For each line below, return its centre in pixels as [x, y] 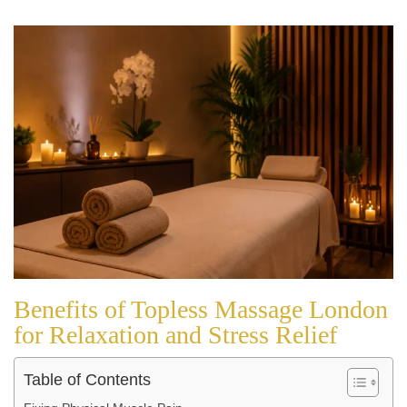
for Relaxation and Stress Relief [175, 334]
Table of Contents [87, 379]
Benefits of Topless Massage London [201, 309]
